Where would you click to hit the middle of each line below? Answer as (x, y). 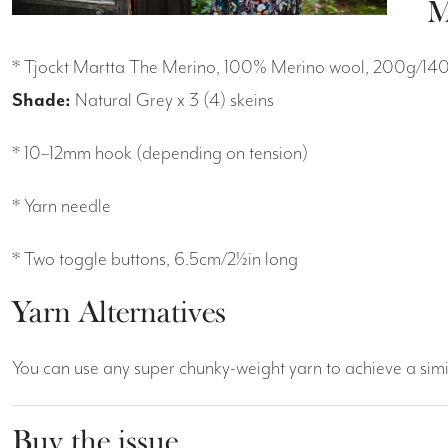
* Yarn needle (61, 207)
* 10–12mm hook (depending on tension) (160, 154)
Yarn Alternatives (119, 312)
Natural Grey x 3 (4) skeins (174, 101)
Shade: (43, 101)
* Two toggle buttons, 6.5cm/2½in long (155, 260)
